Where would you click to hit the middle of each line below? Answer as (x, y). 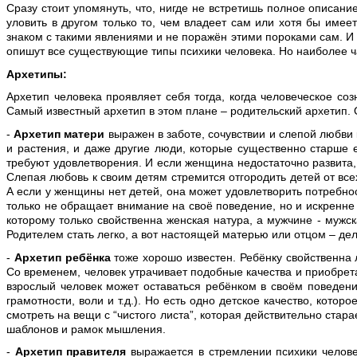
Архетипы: (37, 74)
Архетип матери (59, 133)
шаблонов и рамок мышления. (86, 329)
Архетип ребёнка (62, 257)
